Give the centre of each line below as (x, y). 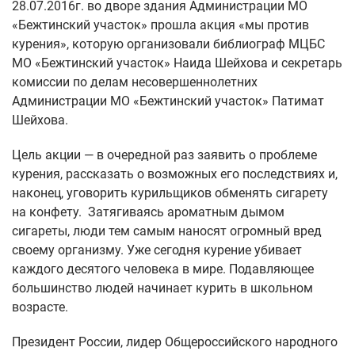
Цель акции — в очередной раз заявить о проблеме (164, 155)
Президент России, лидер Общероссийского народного (175, 342)
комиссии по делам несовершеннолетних (135, 82)
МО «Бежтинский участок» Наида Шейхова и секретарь (177, 63)
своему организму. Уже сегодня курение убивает (157, 250)
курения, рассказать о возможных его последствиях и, (175, 174)
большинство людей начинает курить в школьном (162, 288)
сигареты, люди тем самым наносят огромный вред (167, 231)
